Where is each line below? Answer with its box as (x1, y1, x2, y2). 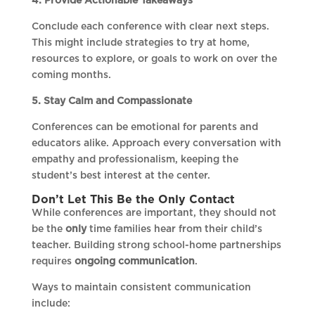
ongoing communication (74, 257, 195, 267)
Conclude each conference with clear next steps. (31, 22, 269, 32)
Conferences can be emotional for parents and (31, 122, 258, 133)
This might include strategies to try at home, (31, 38, 250, 49)
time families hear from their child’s (86, 224, 262, 235)
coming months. (31, 70, 111, 81)
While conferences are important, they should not (31, 208, 276, 219)
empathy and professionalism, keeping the (31, 155, 238, 165)
